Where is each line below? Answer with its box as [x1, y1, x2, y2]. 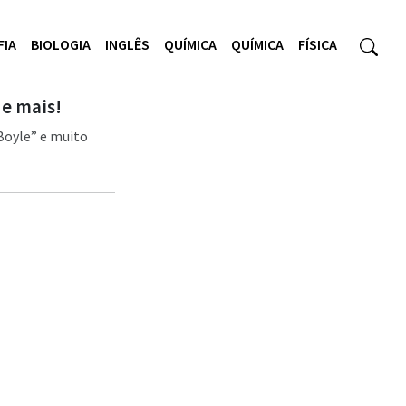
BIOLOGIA [31, 34, 91, 53]
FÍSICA [298, 34, 337, 53]
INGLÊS [105, 34, 150, 53]
